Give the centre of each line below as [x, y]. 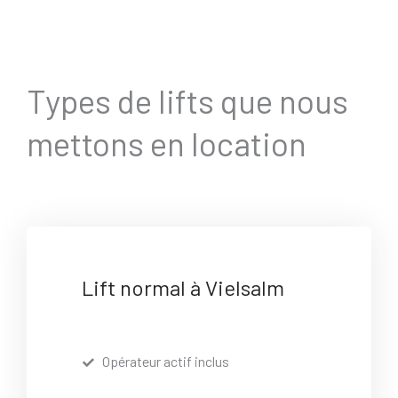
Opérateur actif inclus [165, 362]
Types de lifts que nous [187, 101]
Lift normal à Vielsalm [183, 287]
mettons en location [167, 143]
